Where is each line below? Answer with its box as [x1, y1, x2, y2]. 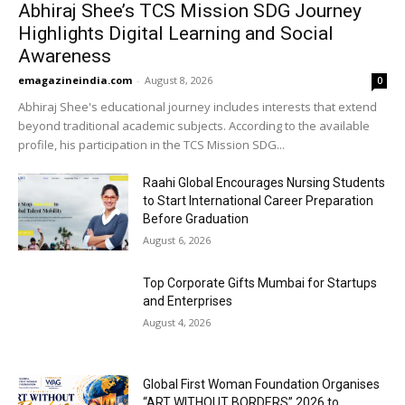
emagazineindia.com [18, 72, 132, 87]
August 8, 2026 [145, 72, 212, 87]
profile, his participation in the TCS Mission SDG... [18, 136, 285, 153]
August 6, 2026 [143, 232, 212, 247]
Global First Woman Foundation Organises [143, 376, 381, 391]
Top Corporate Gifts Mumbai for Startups [143, 276, 378, 291]
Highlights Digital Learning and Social [18, 22, 334, 44]
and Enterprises [143, 294, 233, 309]
